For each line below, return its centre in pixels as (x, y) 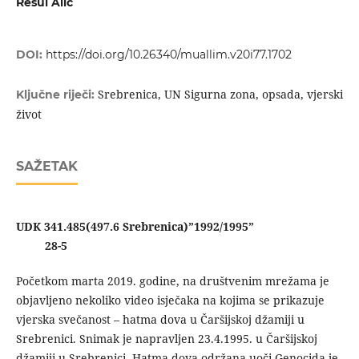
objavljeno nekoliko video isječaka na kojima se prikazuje (170, 301)
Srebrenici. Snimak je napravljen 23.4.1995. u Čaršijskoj (166, 339)
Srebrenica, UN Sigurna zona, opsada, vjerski (220, 95)
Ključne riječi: (56, 95)
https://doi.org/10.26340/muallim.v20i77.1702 (168, 55)
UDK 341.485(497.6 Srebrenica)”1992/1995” (135, 227)
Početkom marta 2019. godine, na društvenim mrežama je (172, 281)
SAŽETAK (46, 167)
